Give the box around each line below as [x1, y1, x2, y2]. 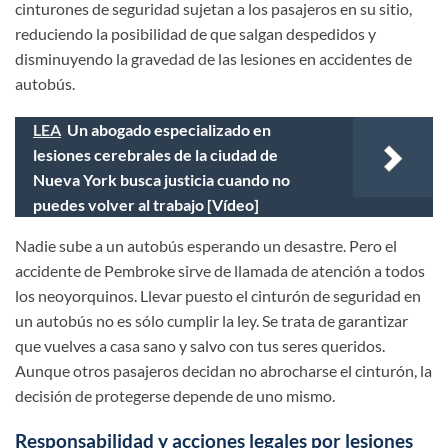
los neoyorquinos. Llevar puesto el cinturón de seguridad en [15, 285, 421, 305]
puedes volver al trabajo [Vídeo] [33, 194, 259, 214]
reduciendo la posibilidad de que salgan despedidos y [15, 23, 376, 43]
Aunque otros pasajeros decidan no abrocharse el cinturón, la [15, 360, 432, 380]
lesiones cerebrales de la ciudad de [33, 144, 278, 164]
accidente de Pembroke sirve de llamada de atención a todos [15, 260, 425, 280]
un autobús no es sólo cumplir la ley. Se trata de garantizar [15, 310, 408, 330]
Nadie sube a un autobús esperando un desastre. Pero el [15, 235, 397, 255]
